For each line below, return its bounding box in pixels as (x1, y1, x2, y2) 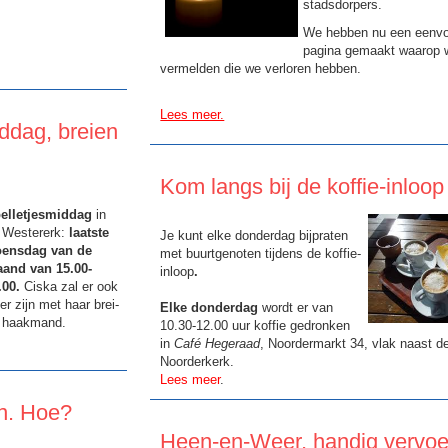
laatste (69, 224, 109, 240)
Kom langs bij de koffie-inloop (160, 173, 445, 199)
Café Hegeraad (174, 335, 261, 351)
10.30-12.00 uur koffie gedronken (160, 317, 351, 333)
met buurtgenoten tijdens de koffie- (160, 245, 362, 261)
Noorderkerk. (160, 353, 235, 369)
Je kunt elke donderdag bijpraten (160, 227, 349, 243)
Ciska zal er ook (24, 278, 118, 294)
